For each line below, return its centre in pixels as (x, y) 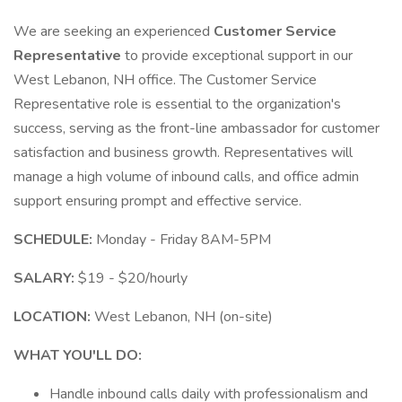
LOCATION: (54, 317)
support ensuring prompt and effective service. (157, 201)
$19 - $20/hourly (133, 278)
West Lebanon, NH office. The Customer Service (165, 80)
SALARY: (46, 278)
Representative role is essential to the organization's (177, 104)
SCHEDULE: (55, 240)
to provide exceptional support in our (239, 56)
